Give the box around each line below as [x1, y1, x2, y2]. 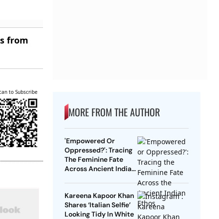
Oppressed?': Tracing [64, 146, 132, 155]
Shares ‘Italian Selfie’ [64, 200, 131, 210]
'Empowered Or [64, 136, 115, 146]
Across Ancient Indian [64, 164, 135, 174]
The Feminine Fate [64, 155, 123, 164]
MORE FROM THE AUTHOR [68, 105, 160, 120]
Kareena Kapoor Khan [64, 191, 134, 200]
